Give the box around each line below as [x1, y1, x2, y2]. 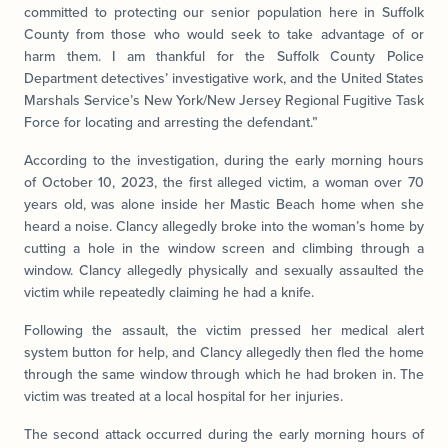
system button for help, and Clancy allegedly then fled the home [24, 341, 424, 363]
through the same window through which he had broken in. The [24, 363, 424, 385]
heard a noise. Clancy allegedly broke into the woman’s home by [24, 215, 424, 237]
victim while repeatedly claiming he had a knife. [24, 281, 314, 303]
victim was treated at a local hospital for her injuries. [24, 385, 343, 407]
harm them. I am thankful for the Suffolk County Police [24, 45, 424, 67]
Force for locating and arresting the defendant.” [24, 111, 318, 133]
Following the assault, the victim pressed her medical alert [24, 319, 424, 341]
